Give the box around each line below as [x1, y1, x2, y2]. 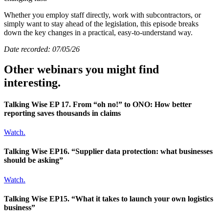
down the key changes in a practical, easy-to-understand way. [4, 28, 193, 37]
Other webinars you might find [4, 63, 159, 76]
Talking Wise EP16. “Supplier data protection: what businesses [4, 147, 213, 156]
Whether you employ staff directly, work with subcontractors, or [4, 10, 201, 19]
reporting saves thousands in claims [4, 109, 121, 117]
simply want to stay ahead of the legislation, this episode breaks [4, 19, 198, 28]
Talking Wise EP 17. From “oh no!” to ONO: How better [4, 100, 192, 109]
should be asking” [4, 156, 63, 165]
